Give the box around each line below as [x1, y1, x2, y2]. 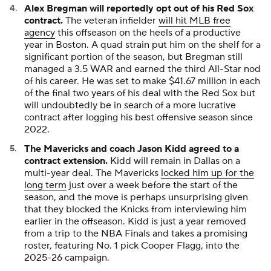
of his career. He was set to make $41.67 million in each [24, 74, 260, 87]
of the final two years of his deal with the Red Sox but [24, 87, 255, 99]
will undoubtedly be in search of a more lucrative [24, 99, 236, 111]
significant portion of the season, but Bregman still [24, 50, 243, 63]
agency [24, 26, 55, 39]
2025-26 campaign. [24, 251, 109, 264]
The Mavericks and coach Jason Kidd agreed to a [24, 142, 239, 155]
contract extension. [24, 154, 110, 167]
